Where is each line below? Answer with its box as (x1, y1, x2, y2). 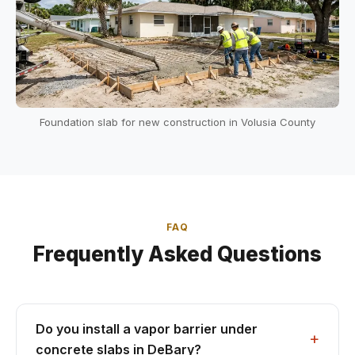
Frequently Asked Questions (33, 241, 322, 266)
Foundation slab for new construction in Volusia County (40, 115, 315, 128)
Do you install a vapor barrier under (36, 320, 258, 337)
